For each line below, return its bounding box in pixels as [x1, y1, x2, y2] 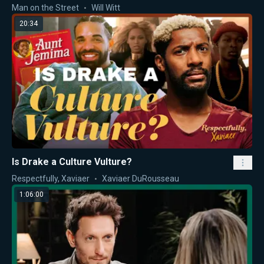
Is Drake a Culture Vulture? [12, 156, 132, 168]
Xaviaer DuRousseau [102, 174, 179, 184]
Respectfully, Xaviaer [12, 174, 90, 184]
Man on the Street [12, 2, 79, 12]
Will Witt [91, 2, 120, 12]
